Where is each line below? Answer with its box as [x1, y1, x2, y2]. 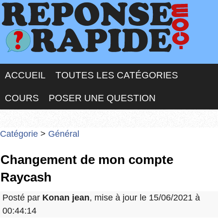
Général [48, 129, 79, 139]
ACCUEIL [5, 70, 46, 80]
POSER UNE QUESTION [49, 93, 156, 103]
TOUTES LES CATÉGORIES [55, 70, 178, 80]
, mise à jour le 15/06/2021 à [90, 193, 200, 203]
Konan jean [42, 193, 90, 203]
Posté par [2, 193, 42, 203]
